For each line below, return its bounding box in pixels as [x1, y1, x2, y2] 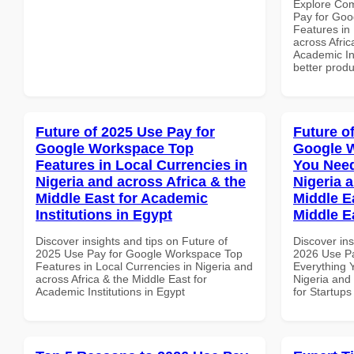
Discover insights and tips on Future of [36, 234, 228, 247]
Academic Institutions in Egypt [36, 284, 185, 298]
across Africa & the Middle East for [36, 272, 207, 285]
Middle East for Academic [36, 190, 208, 206]
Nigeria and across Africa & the [36, 173, 246, 190]
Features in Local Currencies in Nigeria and [36, 259, 253, 273]
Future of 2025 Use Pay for [36, 123, 215, 140]
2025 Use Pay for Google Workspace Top [36, 247, 243, 260]
